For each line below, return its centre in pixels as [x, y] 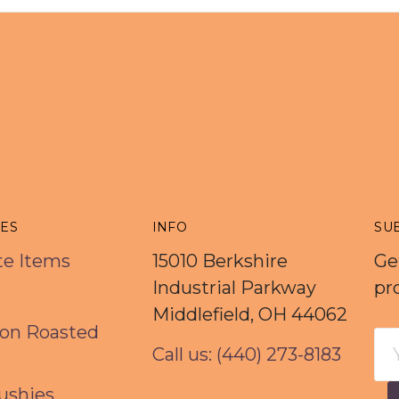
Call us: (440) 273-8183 [246, 355]
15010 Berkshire [220, 261]
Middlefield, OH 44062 [249, 315]
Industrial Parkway [234, 288]
